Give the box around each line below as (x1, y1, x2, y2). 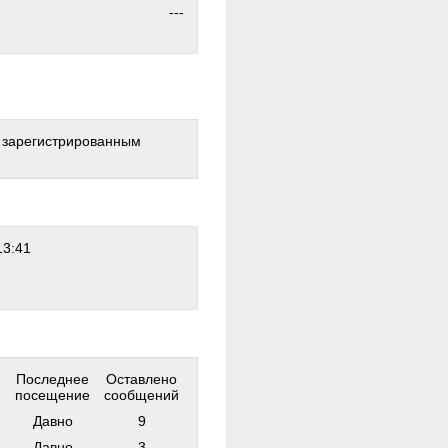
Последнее (16, 371, 89, 387)
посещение (15, 387, 90, 403)
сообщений (104, 387, 179, 403)
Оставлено (106, 371, 177, 387)
